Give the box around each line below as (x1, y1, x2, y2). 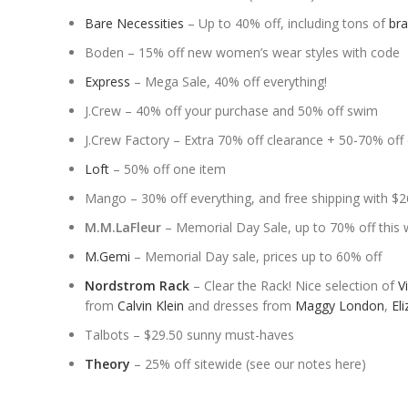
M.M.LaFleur (85, 219, 161, 236)
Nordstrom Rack (85, 277, 189, 294)
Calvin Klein (117, 297, 184, 314)
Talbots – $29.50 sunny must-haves (85, 326, 294, 343)
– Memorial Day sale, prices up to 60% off (130, 248, 382, 265)
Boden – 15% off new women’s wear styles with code (85, 44, 400, 61)
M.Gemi (85, 248, 130, 265)
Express (85, 73, 130, 90)
